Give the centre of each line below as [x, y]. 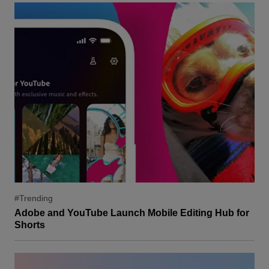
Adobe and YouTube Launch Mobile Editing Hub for [132, 213]
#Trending [34, 198]
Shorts [30, 225]
